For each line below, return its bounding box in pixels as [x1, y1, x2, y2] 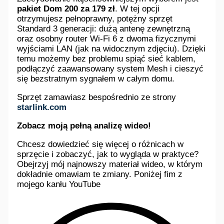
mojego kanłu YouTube [17, 179, 101, 189]
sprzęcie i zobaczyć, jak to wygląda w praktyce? [17, 149, 199, 159]
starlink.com [17, 102, 67, 112]
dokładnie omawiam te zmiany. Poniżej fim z [17, 169, 183, 179]
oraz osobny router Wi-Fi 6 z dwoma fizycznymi [17, 33, 196, 43]
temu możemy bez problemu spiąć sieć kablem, [17, 53, 196, 63]
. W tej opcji [115, 3, 160, 13]
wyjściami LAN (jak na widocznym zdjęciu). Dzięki [17, 43, 206, 53]
